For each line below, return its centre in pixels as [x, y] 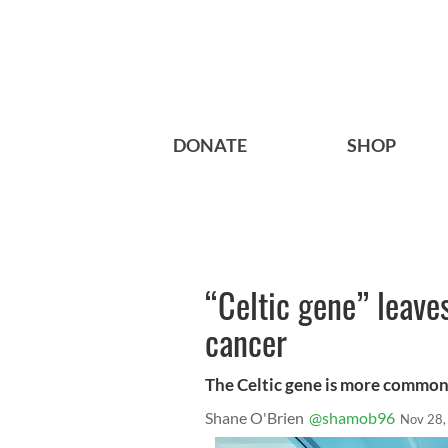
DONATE [210, 145]
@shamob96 [352, 418]
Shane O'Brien [254, 418]
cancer [246, 342]
